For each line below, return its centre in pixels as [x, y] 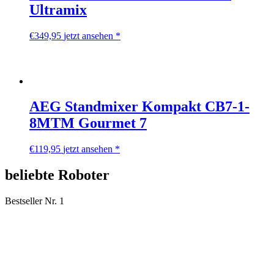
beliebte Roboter [57, 175]
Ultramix [58, 9]
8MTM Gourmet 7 [88, 123]
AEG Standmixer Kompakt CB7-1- [139, 107]
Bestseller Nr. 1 [35, 201]
